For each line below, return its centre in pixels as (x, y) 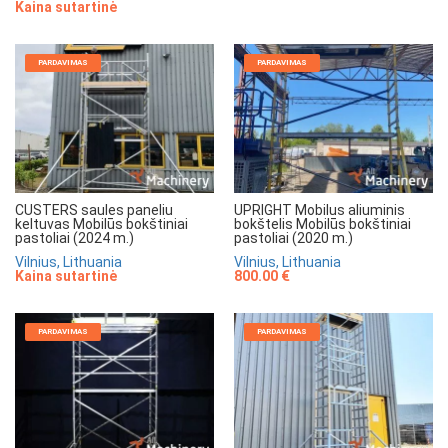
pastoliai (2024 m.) (74, 237)
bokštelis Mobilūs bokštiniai (322, 223)
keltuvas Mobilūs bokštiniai (101, 223)
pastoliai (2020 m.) (293, 237)
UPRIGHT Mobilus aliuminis (319, 209)
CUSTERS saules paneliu (94, 209)
